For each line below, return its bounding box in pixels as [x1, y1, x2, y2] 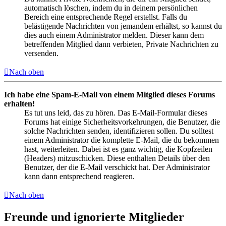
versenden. [24, 49, 59, 58]
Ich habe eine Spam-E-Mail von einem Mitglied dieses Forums [4, 90, 215, 99]
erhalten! [4, 99, 35, 108]
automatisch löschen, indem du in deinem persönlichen [24, 4, 198, 13]
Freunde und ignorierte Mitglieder [4, 210, 184, 224]
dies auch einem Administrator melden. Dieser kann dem [24, 31, 204, 40]
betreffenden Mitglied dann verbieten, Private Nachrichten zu [24, 40, 218, 49]
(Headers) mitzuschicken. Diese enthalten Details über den [24, 154, 210, 163]
